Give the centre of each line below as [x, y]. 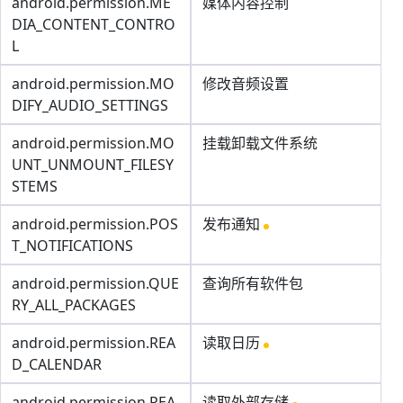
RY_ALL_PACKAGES [74, 305]
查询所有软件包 [253, 283]
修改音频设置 [246, 84]
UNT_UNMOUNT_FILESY [93, 165]
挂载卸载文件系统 [260, 143]
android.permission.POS [95, 224]
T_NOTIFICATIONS [72, 246]
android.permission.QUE [95, 283]
